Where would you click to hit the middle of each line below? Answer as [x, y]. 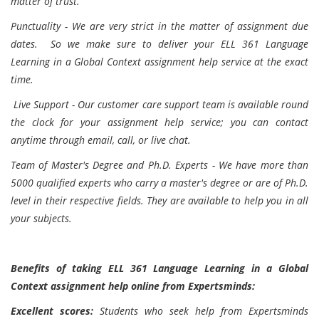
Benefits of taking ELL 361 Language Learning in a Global [159, 268]
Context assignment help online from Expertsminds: [133, 286]
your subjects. [41, 218]
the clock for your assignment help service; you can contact [159, 122]
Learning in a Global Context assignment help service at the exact [159, 62]
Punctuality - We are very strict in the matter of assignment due [159, 26]
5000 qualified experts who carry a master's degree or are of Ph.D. [159, 183]
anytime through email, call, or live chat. [101, 140]
